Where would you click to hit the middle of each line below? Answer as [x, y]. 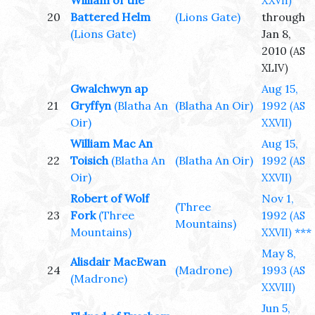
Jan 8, [276, 34]
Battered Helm [110, 17]
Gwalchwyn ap [109, 89]
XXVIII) [278, 288]
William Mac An [111, 144]
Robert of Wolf [110, 199]
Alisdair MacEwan [118, 262]
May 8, [279, 253]
